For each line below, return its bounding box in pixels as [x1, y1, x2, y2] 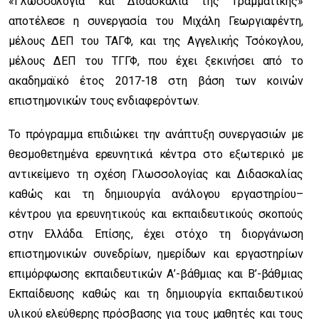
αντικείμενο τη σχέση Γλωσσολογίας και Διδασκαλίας [9, 167, 303, 181]
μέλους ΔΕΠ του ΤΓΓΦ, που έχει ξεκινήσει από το [9, 53, 303, 68]
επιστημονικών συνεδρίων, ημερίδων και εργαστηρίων [9, 246, 303, 261]
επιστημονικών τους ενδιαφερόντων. [9, 93, 203, 108]
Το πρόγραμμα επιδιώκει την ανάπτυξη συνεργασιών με [9, 127, 303, 141]
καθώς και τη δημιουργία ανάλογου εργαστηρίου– [9, 187, 303, 201]
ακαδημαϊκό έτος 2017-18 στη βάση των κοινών [9, 73, 303, 88]
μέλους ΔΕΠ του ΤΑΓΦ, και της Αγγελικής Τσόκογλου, [9, 33, 303, 48]
